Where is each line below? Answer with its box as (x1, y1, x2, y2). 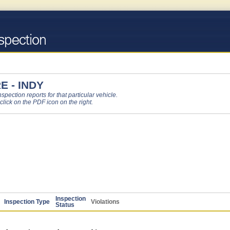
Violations (91, 199, 120, 205)
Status (55, 202, 74, 208)
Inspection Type (4, 199, 50, 205)
